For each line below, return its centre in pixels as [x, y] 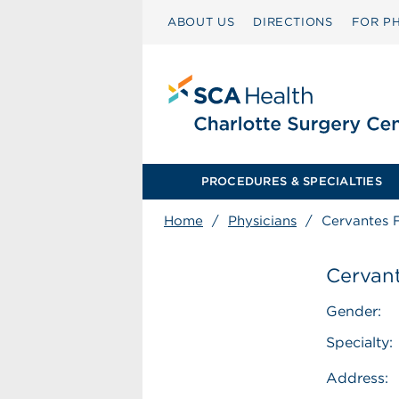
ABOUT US [201, 22]
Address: [358, 378]
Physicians [262, 221]
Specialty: [360, 342]
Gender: [354, 311]
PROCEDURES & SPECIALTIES [291, 181]
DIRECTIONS [293, 22]
